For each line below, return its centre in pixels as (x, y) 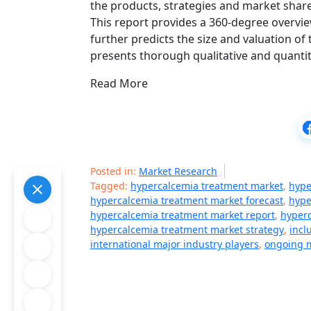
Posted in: (115, 171)
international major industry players (175, 244)
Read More (119, 83)
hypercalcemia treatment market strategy (187, 229)
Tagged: (110, 186)
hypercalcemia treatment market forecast (187, 200)
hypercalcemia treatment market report (183, 215)
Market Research (178, 171)
